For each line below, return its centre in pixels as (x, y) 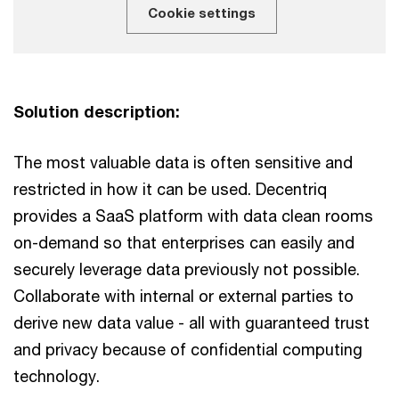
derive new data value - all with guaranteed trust (191, 322)
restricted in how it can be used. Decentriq (170, 188)
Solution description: (97, 111)
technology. (57, 375)
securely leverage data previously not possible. (187, 269)
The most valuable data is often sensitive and (183, 162)
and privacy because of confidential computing (188, 349)
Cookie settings (201, 12)
